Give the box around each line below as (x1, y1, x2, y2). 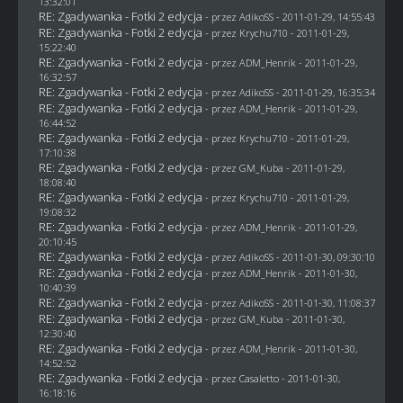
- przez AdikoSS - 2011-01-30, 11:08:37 (204, 295, 375, 309)
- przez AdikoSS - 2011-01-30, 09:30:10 (204, 249, 375, 264)
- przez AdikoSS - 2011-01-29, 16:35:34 (204, 85, 375, 99)
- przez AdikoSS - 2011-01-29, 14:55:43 (204, 9, 375, 23)
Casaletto (238, 371, 279, 385)
